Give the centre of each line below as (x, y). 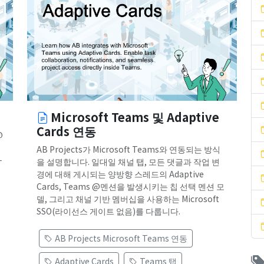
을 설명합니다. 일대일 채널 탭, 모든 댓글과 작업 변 (128, 162)
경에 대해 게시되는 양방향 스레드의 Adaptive (120, 174)
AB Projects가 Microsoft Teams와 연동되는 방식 (128, 149)
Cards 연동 (66, 131)
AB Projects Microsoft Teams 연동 (121, 238)
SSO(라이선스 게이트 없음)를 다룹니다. (108, 211)
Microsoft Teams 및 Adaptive (135, 117)
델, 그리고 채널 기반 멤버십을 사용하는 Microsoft (128, 199)
